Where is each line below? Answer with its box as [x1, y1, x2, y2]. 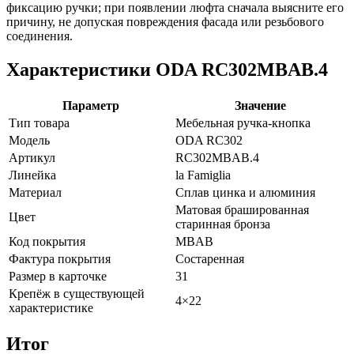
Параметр [62, 98, 119, 112]
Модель [9, 133, 50, 147]
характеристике [9, 300, 93, 314]
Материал [9, 185, 62, 199]
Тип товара [9, 115, 70, 130]
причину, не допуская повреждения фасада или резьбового [6, 14, 324, 28]
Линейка [9, 168, 56, 182]
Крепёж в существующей [9, 286, 145, 300]
